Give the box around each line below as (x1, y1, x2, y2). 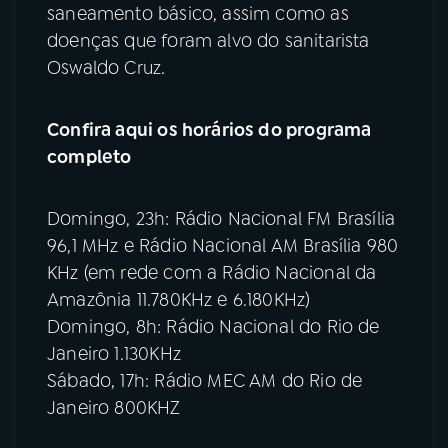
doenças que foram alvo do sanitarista (47, 29, 370, 54)
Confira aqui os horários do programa (47, 118, 372, 143)
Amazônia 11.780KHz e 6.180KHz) (47, 288, 311, 313)
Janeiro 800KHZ (47, 396, 181, 421)
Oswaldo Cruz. (47, 56, 166, 81)
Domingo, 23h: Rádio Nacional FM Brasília (47, 207, 396, 232)
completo (47, 145, 132, 170)
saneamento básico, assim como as (47, 2, 349, 27)
